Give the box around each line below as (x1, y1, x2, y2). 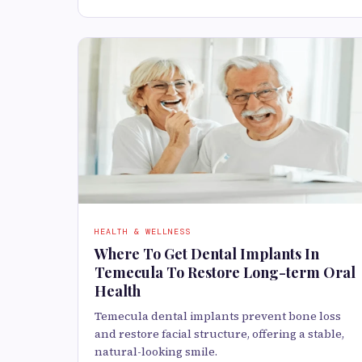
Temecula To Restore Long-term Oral (95, 263, 356, 283)
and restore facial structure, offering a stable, (95, 326, 344, 343)
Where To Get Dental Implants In (95, 244, 319, 264)
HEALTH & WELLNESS (95, 226, 191, 238)
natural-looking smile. (95, 343, 217, 360)
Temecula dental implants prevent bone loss (95, 308, 341, 325)
